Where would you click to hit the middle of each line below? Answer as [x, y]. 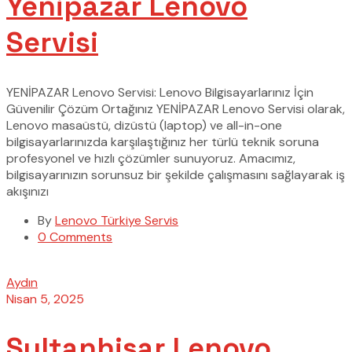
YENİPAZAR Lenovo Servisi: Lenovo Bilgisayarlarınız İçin [160, 92]
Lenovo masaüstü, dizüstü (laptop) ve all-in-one [144, 125]
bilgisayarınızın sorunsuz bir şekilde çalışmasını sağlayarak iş [176, 174]
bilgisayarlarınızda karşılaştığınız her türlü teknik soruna [163, 141]
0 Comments [75, 236]
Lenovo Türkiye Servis [117, 220]
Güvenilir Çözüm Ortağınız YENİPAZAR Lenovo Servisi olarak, [176, 108]
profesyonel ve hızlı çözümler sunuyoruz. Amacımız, [151, 158]
